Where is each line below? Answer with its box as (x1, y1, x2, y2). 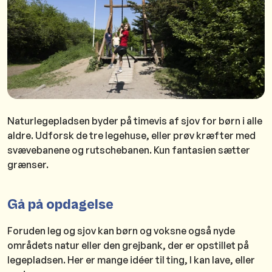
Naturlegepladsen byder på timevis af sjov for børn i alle (7, 114, 262, 127)
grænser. (7, 158, 50, 171)
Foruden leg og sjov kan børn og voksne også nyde (7, 224, 235, 237)
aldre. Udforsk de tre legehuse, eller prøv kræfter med (7, 129, 256, 141)
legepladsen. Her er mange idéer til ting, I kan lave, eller (7, 253, 255, 266)
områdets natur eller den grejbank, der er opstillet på (7, 239, 249, 251)
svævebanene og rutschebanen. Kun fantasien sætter (7, 143, 250, 156)
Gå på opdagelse (7, 196, 114, 214)
